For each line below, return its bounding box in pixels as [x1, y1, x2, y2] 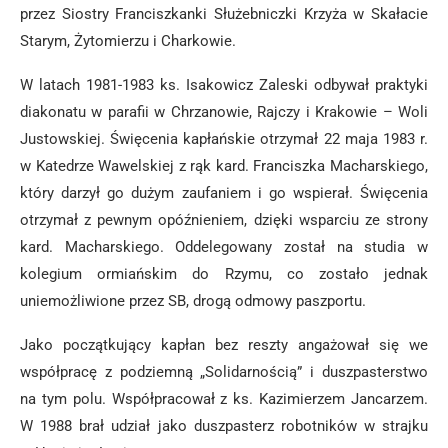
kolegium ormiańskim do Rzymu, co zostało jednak [20, 265, 428, 283]
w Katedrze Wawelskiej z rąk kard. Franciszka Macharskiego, [20, 157, 428, 175]
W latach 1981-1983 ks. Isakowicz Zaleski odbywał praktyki [20, 76, 428, 94]
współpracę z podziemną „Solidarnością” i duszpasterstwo [20, 363, 428, 381]
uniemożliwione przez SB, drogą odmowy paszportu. [20, 292, 366, 310]
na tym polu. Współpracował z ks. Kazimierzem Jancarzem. [20, 390, 428, 408]
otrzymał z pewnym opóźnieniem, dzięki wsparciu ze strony [20, 211, 428, 229]
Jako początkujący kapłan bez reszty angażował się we [20, 336, 428, 354]
